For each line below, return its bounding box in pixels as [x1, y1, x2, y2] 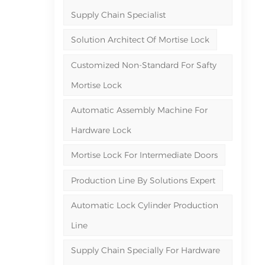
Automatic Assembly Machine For [70, 105, 208, 116]
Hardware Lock [70, 125, 131, 136]
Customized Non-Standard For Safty [70, 59, 216, 70]
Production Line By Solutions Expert [70, 174, 215, 186]
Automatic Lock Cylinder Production [70, 200, 218, 211]
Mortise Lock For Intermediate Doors [70, 150, 218, 161]
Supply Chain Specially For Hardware [70, 245, 220, 256]
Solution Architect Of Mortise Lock [70, 34, 209, 46]
